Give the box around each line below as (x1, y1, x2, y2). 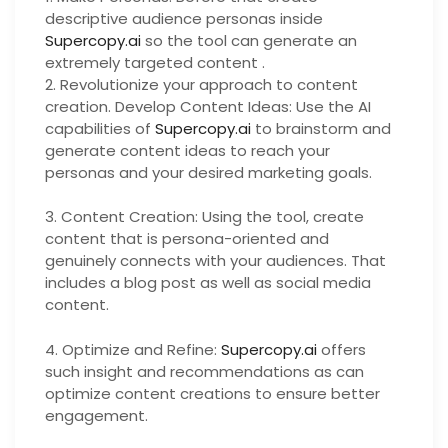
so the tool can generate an (141, 29, 357, 51)
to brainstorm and (251, 117, 391, 139)
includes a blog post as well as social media (45, 272, 371, 293)
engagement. (45, 404, 148, 426)
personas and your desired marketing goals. (45, 161, 372, 183)
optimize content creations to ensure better (45, 382, 380, 404)
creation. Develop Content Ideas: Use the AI (45, 95, 371, 117)
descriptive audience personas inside (45, 7, 323, 29)
